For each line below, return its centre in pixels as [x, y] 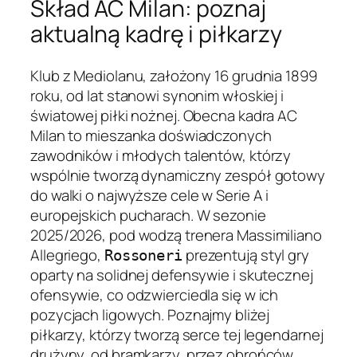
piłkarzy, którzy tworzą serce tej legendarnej [177, 334]
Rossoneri [143, 255]
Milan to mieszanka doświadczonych [151, 135]
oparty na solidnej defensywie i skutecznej [172, 275]
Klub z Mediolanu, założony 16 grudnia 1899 [174, 75]
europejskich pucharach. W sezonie [148, 215]
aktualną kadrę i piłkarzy [156, 34]
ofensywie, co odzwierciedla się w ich [155, 294]
